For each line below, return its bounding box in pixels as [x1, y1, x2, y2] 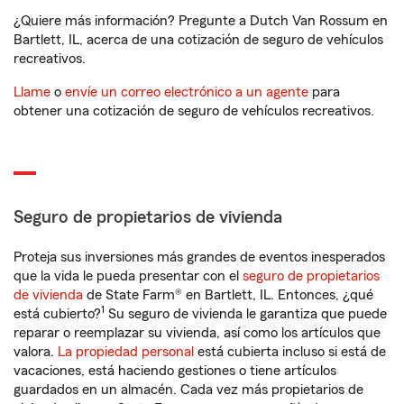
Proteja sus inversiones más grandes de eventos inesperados [14, 250, 385, 264]
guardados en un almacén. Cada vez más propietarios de [14, 382, 363, 397]
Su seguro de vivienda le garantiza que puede [105, 307, 387, 321]
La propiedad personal [58, 344, 194, 359]
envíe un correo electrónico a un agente [65, 85, 308, 99]
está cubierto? [14, 307, 101, 321]
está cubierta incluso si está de [194, 344, 386, 359]
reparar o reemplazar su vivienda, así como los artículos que [14, 326, 381, 340]
